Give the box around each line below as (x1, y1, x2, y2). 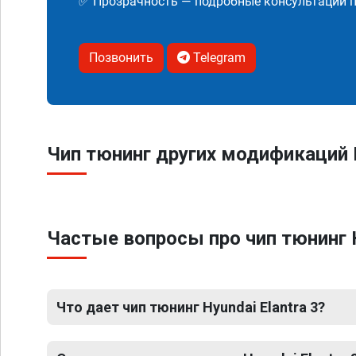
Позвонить (89, 50, 153, 65)
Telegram (190, 50, 246, 65)
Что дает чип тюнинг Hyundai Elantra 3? (56, 299, 325, 315)
